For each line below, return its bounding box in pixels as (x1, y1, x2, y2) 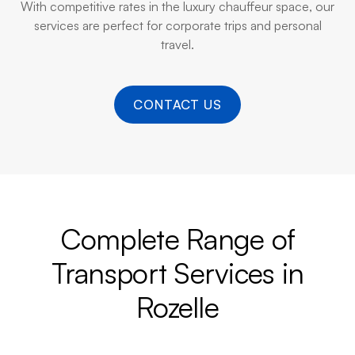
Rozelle (136, 289, 219, 325)
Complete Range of (59, 221, 296, 257)
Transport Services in (51, 255, 304, 291)
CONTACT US (132, 97, 223, 113)
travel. (161, 36, 194, 52)
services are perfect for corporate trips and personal (33, 17, 322, 33)
